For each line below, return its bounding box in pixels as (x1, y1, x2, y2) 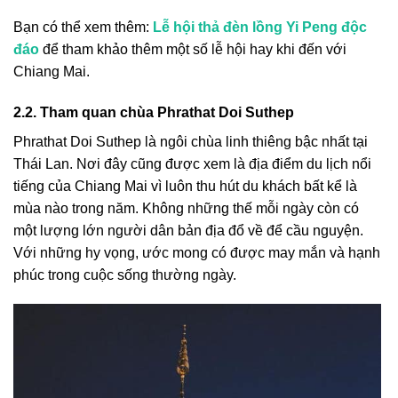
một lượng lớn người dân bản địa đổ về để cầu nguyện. (13, 222, 363, 238)
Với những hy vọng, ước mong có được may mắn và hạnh (13, 244, 380, 260)
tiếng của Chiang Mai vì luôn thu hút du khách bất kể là (13, 178, 357, 194)
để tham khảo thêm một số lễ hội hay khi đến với (39, 41, 346, 57)
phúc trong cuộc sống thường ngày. (13, 267, 236, 283)
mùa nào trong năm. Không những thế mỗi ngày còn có (13, 200, 359, 216)
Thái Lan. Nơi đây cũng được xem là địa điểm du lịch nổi (13, 155, 371, 171)
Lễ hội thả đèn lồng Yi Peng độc (153, 19, 367, 35)
